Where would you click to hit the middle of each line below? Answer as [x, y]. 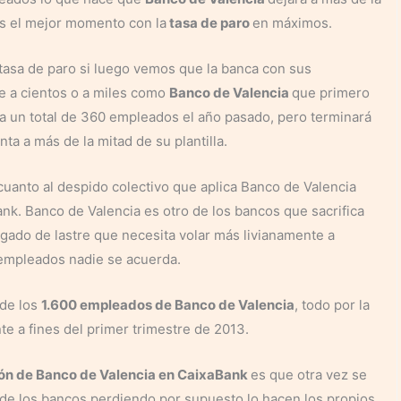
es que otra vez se [309, 374]
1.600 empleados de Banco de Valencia [168, 304]
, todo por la [332, 304]
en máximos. [292, 22]
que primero [331, 92]
